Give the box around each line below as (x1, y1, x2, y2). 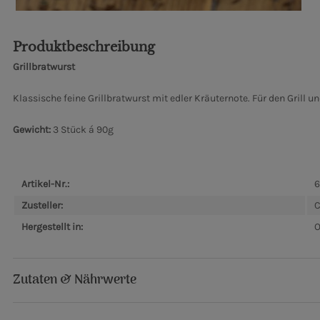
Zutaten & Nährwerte (13, 270, 136, 291)
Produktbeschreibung (13, 39, 155, 56)
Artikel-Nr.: (21, 178, 69, 191)
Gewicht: (13, 124, 51, 136)
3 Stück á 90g (51, 124, 114, 136)
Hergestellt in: (21, 221, 83, 234)
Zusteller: (21, 199, 63, 212)
